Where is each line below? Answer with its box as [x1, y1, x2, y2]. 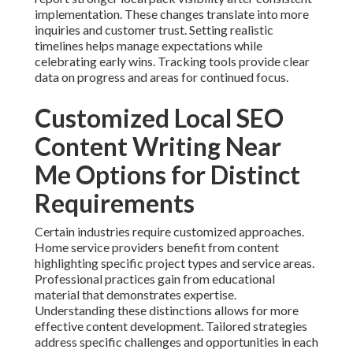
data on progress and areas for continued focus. [35, 69, 288, 85]
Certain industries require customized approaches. [35, 224, 304, 240]
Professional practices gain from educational [35, 271, 275, 287]
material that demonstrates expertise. [35, 287, 236, 303]
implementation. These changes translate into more [35, 6, 309, 22]
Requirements [35, 188, 195, 219]
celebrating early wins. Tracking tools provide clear [35, 54, 310, 69]
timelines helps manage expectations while [35, 38, 262, 54]
